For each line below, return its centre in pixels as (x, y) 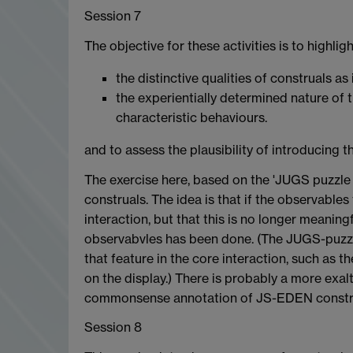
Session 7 (113, 16)
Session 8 (113, 327)
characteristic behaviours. (191, 117)
